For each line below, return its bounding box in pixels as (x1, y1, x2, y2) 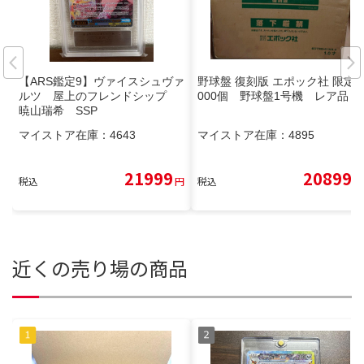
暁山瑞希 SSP (19, 103, 97, 117)
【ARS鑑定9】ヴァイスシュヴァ (19, 74, 184, 88)
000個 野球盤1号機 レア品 (197, 89, 349, 102)
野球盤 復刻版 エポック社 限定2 (197, 74, 362, 88)
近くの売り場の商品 (12, 253, 188, 282)
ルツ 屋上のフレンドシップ (19, 89, 178, 102)
